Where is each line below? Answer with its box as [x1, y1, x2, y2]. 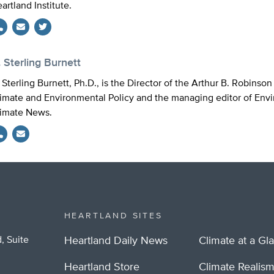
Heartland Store [64, 262, 139, 273]
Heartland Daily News [64, 235, 168, 246]
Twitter [34, 38, 64, 48]
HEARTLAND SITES [64, 212, 163, 220]
